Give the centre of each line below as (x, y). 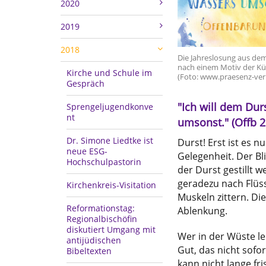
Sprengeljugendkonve (110, 107)
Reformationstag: (101, 208)
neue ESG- (87, 151)
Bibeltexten (89, 251)
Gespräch (85, 84)
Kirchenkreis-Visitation (111, 185)
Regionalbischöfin (102, 219)
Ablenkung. (202, 211)
